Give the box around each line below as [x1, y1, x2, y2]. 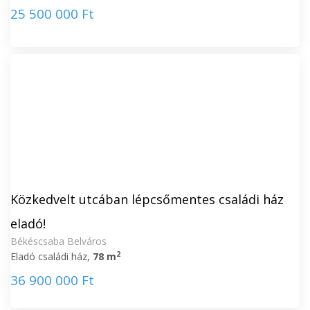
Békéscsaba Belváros [10, 235, 107, 248]
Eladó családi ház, [10, 250, 93, 263]
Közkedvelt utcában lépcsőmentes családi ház [10, 191, 284, 208]
